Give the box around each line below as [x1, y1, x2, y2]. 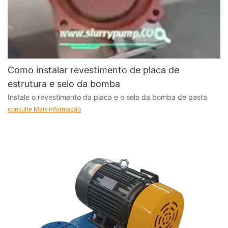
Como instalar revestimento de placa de [8, 64, 179, 75]
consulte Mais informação [8, 105, 81, 113]
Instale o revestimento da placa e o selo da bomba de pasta [8, 93, 207, 102]
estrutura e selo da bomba [8, 78, 120, 89]
